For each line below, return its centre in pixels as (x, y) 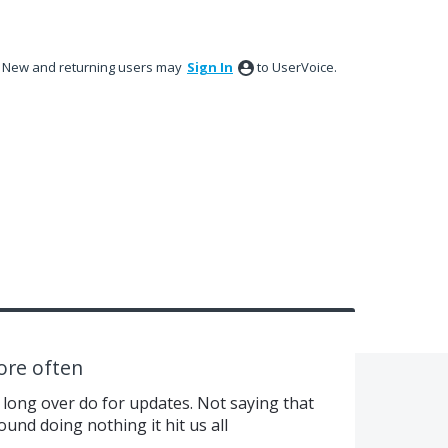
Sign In (210, 67)
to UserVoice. (297, 67)
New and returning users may (93, 67)
